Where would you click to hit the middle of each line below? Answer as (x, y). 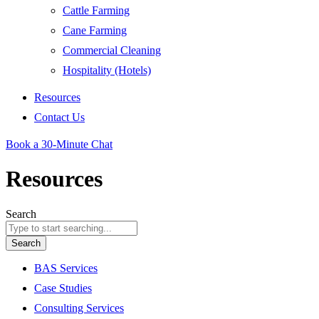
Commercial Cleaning (112, 50)
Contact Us (59, 117)
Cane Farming (95, 30)
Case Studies (63, 288)
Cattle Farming (96, 10)
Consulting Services (79, 308)
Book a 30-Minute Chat (59, 144)
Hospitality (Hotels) (107, 70)
